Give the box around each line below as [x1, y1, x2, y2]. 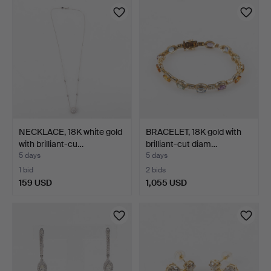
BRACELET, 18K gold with [146, 126, 241, 137]
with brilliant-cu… [19, 138, 83, 149]
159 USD [19, 177, 52, 188]
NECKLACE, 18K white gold [19, 126, 122, 137]
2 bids [146, 165, 166, 175]
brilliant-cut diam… [146, 138, 217, 149]
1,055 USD [146, 177, 187, 188]
